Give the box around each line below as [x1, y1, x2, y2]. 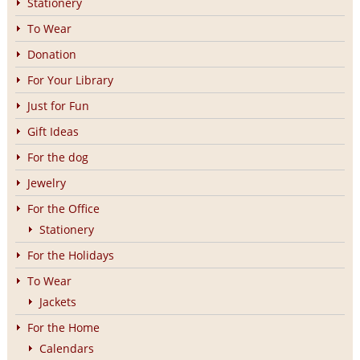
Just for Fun [27, 97, 89, 113]
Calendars [39, 340, 94, 356]
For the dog [27, 149, 88, 165]
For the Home [27, 319, 100, 335]
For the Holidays [27, 247, 114, 263]
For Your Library [27, 72, 113, 88]
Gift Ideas [27, 123, 79, 139]
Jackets [39, 293, 76, 309]
